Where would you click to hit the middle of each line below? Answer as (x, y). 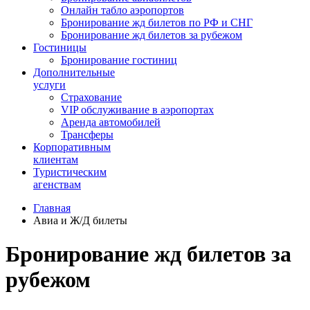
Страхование (91, 97)
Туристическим (70, 172)
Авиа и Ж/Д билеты (80, 220)
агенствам (57, 184)
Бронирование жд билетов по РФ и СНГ (157, 22)
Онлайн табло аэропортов (122, 10)
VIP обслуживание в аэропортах (137, 110)
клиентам (56, 159)
